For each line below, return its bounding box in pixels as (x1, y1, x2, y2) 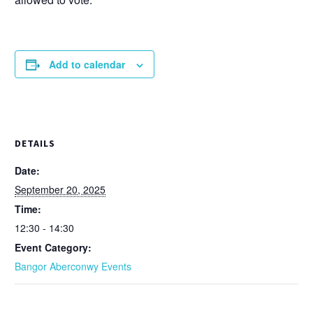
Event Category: (15, 240, 92, 254)
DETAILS (15, 136, 55, 150)
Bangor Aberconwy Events (15, 259, 131, 273)
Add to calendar (49, 57, 125, 71)
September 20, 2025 (15, 182, 105, 196)
